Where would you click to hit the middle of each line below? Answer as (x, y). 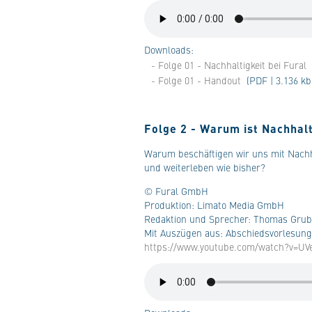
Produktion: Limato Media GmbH (214, 205)
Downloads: (169, 49)
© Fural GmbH (176, 191)
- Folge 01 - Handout (196, 80)
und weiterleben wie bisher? (205, 167)
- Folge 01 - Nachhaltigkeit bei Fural (229, 65)
